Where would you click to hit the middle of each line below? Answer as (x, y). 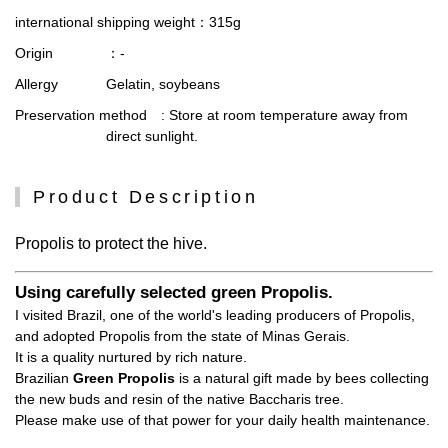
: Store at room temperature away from (277, 114)
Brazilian (44, 377)
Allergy (36, 83)
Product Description (146, 196)
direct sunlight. (152, 135)
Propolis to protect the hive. (111, 243)
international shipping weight (105, 22)
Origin (34, 53)
